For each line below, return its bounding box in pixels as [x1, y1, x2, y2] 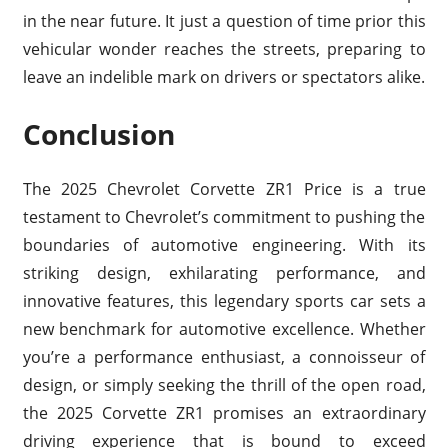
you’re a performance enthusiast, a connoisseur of [22, 346, 426, 369]
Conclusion [22, 115, 175, 154]
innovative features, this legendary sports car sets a [22, 290, 426, 313]
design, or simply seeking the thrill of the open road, [22, 374, 426, 397]
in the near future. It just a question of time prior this [22, 10, 426, 33]
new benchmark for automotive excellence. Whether [22, 318, 426, 341]
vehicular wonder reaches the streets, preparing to [22, 38, 426, 61]
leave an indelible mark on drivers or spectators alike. [22, 66, 425, 89]
